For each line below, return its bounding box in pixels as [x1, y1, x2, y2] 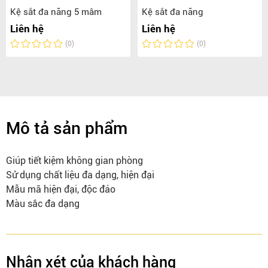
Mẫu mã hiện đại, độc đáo [6, 184, 115, 196]
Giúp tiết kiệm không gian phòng [6, 155, 143, 167]
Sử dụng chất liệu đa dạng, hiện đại [6, 169, 154, 181]
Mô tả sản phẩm [6, 118, 127, 139]
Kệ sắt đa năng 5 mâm [10, 7, 102, 18]
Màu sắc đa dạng [6, 198, 80, 210]
